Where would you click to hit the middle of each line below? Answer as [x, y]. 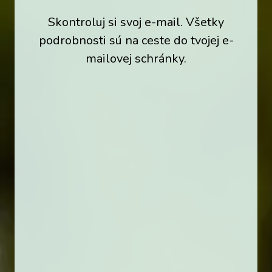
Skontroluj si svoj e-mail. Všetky [136, 22]
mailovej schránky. [136, 59]
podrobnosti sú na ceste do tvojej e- [136, 41]
